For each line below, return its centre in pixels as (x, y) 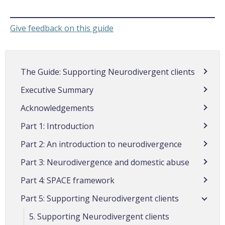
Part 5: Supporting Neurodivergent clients (100, 198)
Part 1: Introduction (57, 126)
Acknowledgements (57, 108)
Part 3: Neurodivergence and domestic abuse (105, 162)
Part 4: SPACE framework (68, 180)
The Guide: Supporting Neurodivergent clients (108, 72)
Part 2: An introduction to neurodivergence (101, 144)
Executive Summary (57, 90)
